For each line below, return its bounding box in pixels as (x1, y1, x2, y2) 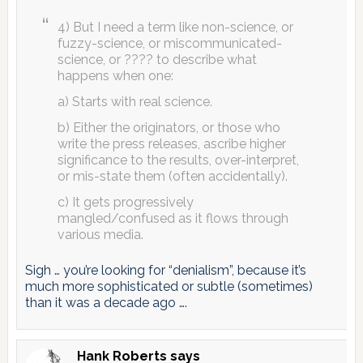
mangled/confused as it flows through (57, 210, 288, 226)
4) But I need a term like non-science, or (57, 19, 293, 35)
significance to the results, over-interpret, (57, 152, 299, 168)
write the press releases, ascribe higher (57, 135, 286, 152)
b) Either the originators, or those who (57, 119, 280, 135)
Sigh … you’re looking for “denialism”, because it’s (24, 262, 306, 278)
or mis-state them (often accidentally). (57, 168, 288, 184)
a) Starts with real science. (57, 93, 212, 109)
